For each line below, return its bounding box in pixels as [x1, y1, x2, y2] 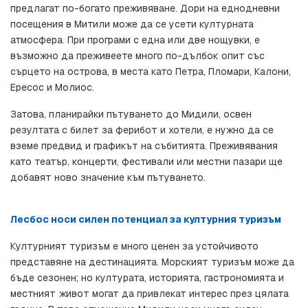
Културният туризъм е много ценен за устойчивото [10, 240, 258, 253]
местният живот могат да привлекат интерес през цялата [10, 287, 289, 300]
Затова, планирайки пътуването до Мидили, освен [10, 108, 252, 121]
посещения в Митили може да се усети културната [10, 18, 254, 31]
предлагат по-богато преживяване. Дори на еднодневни [10, 2, 280, 15]
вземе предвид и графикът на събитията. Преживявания [10, 140, 278, 153]
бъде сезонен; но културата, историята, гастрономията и [10, 272, 284, 285]
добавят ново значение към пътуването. [10, 171, 206, 184]
